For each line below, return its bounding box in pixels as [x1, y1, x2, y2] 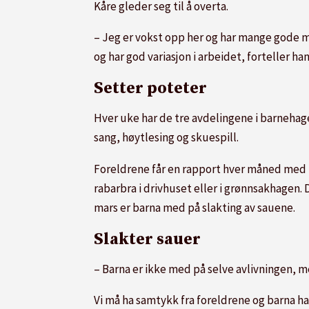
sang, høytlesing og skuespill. [94, 129, 239, 145]
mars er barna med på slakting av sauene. [94, 200, 295, 216]
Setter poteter [94, 78, 207, 99]
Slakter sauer [94, 229, 201, 250]
